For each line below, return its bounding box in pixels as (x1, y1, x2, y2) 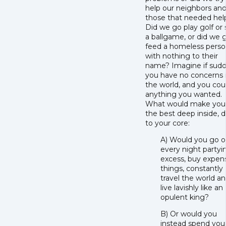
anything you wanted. (145, 90, 222, 99)
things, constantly (160, 164, 223, 174)
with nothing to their (145, 51, 218, 61)
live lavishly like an (160, 183, 223, 193)
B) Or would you (160, 209, 217, 219)
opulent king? (160, 193, 209, 202)
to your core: (145, 119, 190, 128)
